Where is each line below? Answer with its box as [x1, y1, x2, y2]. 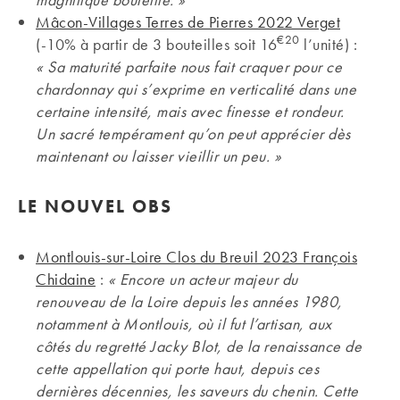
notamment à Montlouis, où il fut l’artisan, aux [36, 312, 332, 334]
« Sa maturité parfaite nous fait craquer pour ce [36, 55, 342, 77]
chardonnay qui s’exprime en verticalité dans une [36, 78, 356, 99]
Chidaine [36, 268, 96, 289]
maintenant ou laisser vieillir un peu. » [36, 145, 281, 166]
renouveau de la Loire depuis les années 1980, [36, 290, 343, 312]
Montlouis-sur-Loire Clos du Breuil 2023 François [36, 246, 357, 267]
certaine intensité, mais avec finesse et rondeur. [36, 100, 345, 121]
